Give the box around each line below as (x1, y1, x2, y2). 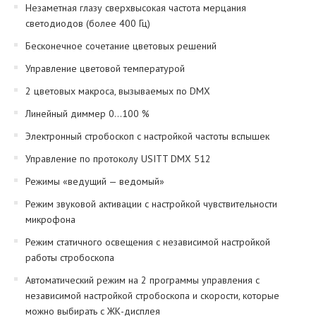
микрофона (25, 213, 75, 226)
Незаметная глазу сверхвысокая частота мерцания (25, 1, 246, 15)
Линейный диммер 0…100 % (25, 107, 150, 121)
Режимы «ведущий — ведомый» (25, 175, 164, 188)
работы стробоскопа (25, 251, 114, 265)
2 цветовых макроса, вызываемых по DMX (25, 85, 210, 98)
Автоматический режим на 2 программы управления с (25, 274, 260, 287)
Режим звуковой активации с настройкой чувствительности (25, 197, 277, 211)
